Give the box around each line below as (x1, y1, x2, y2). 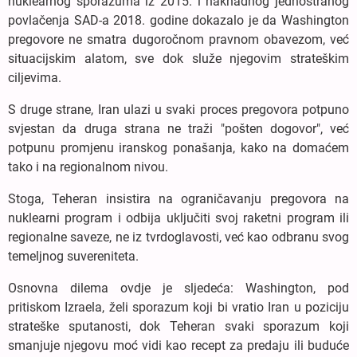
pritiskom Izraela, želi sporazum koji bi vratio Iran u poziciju (8, 299, 349, 315)
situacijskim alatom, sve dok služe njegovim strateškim (8, 50, 349, 66)
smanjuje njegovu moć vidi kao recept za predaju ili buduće (8, 337, 349, 353)
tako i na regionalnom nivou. (8, 159, 168, 175)
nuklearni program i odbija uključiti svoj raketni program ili (8, 210, 349, 226)
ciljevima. (8, 69, 61, 85)
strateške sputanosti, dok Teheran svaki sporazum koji (8, 318, 349, 334)
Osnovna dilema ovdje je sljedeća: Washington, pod (8, 280, 349, 296)
